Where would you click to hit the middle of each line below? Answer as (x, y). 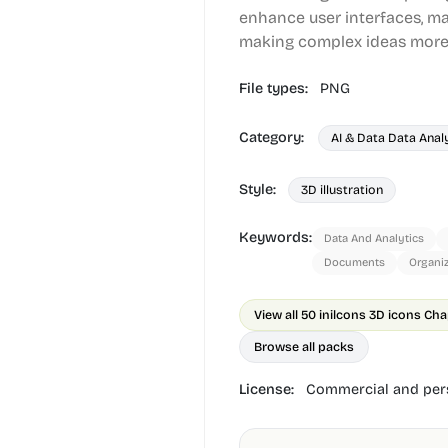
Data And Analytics (374, 238)
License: (268, 389)
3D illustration (342, 189)
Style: (257, 189)
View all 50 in (292, 314)
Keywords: (275, 237)
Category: (273, 137)
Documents (354, 262)
